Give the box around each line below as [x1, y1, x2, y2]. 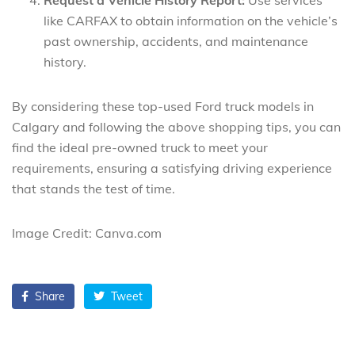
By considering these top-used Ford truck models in [12, 97, 314, 114]
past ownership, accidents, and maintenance [44, 32, 308, 49]
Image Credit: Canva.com [12, 224, 162, 241]
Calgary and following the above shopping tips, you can [12, 118, 341, 135]
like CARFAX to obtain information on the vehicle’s [44, 12, 338, 29]
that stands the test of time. [12, 180, 175, 197]
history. [44, 53, 86, 70]
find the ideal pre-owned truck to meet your [12, 139, 268, 155]
